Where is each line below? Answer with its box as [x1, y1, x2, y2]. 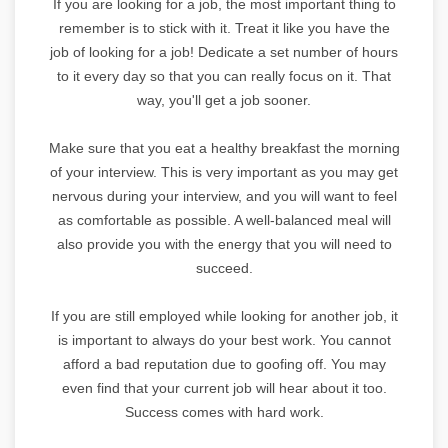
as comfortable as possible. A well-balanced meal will [57, 211, 391, 228]
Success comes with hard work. [124, 403, 324, 420]
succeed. [195, 259, 253, 276]
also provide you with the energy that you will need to [56, 235, 392, 252]
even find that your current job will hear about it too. [61, 379, 387, 396]
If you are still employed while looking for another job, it [50, 307, 398, 324]
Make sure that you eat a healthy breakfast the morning [48, 139, 400, 156]
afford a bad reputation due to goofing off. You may [62, 355, 386, 372]
